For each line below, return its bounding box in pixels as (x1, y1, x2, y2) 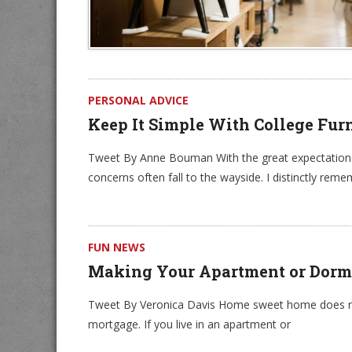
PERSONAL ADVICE (88, 93, 189, 108)
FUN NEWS (88, 240, 145, 255)
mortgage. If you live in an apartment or (88, 317, 291, 332)
